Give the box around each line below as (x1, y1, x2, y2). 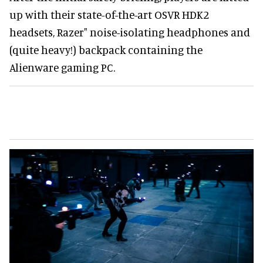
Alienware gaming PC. (9, 60, 115, 74)
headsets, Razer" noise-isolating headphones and (9, 25, 250, 39)
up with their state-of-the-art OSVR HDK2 (9, 7, 209, 21)
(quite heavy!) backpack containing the (9, 42, 203, 56)
